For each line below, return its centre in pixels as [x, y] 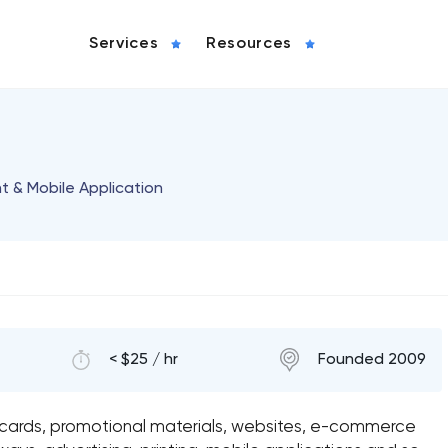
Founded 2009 [371, 360]
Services [124, 44]
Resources [249, 44]
